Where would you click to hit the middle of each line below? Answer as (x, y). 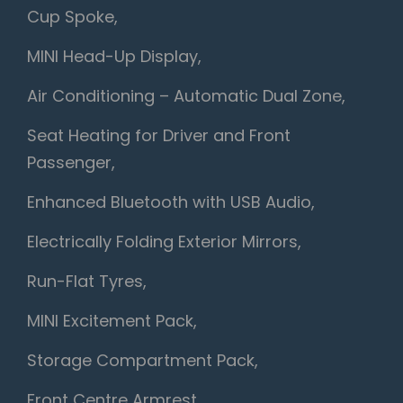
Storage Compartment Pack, (143, 361)
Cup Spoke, (72, 17)
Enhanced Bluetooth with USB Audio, (171, 202)
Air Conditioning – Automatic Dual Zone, (186, 96)
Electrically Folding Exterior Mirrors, (164, 242)
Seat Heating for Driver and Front (159, 136)
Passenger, (71, 163)
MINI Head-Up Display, (114, 57)
